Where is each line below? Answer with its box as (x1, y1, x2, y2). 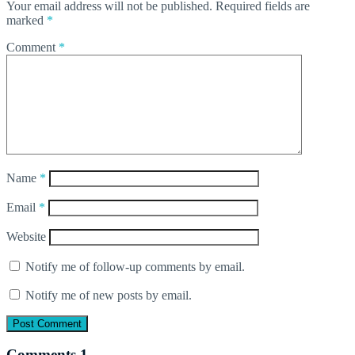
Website (6, 229, 46, 243)
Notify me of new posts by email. (25, 288, 192, 302)
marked (6, 13, 47, 27)
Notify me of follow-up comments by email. (25, 259, 245, 273)
